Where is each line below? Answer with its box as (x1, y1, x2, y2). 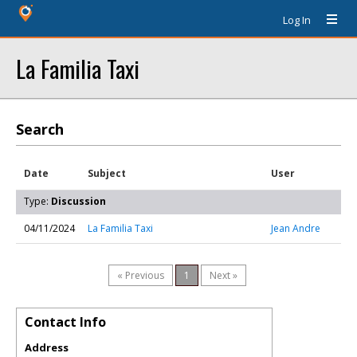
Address (25, 340, 69, 355)
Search (16, 120, 64, 139)
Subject (88, 167, 126, 180)
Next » (210, 269, 237, 282)
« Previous (117, 269, 164, 282)
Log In (283, 13, 311, 27)
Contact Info (25, 313, 106, 331)
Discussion (51, 194, 106, 208)
